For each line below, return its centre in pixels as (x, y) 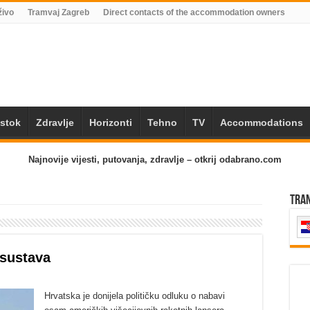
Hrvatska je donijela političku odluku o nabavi (135, 296)
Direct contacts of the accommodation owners (194, 12)
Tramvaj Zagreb (58, 12)
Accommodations (262, 122)
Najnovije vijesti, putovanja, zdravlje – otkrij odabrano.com (155, 159)
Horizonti (111, 122)
